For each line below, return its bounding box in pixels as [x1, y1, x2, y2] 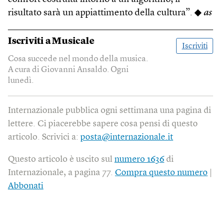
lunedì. [8, 76, 34, 85]
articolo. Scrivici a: [8, 132, 80, 142]
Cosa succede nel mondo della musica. [8, 54, 148, 63]
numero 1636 [114, 154, 164, 164]
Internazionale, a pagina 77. [8, 168, 115, 177]
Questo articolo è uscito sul [8, 154, 114, 164]
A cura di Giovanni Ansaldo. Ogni [8, 65, 129, 74]
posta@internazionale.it [80, 132, 173, 142]
